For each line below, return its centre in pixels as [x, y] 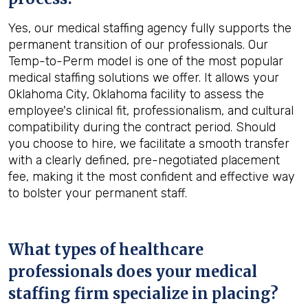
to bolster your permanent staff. [98, 193]
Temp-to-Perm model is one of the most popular [146, 61]
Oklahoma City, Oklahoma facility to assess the [136, 94]
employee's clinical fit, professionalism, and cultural [151, 111]
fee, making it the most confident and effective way [152, 177]
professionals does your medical [133, 272]
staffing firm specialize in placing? [143, 294]
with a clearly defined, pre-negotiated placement [144, 160]
